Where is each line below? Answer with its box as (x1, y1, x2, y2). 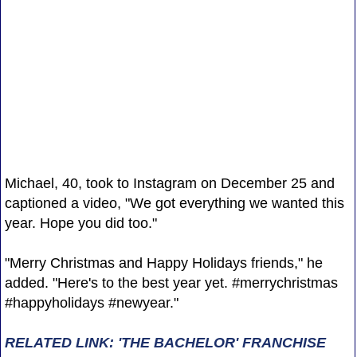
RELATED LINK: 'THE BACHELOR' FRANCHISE (4, 334, 326, 351)
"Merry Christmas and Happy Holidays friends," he (4, 254, 323, 271)
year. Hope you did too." (4, 214, 157, 231)
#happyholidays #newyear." (4, 294, 178, 311)
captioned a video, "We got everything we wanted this (4, 194, 344, 211)
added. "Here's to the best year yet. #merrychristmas (4, 274, 338, 291)
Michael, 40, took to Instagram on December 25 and (4, 175, 335, 191)
